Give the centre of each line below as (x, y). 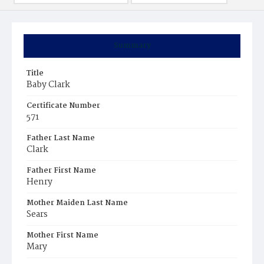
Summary (132, 46)
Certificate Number (63, 106)
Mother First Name (62, 235)
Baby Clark (48, 85)
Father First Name (61, 171)
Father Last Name (61, 138)
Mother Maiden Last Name (77, 203)
